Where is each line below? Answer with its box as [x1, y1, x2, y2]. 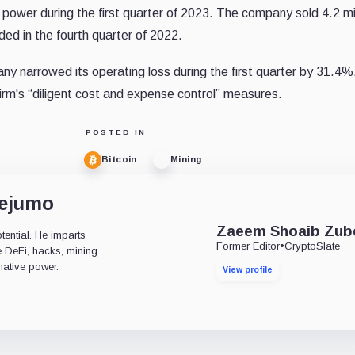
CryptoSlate [284, 239, 341, 252]
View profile [223, 264, 273, 274]
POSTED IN [85, 127, 146, 136]
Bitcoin [101, 155, 137, 165]
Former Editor [216, 239, 281, 252]
